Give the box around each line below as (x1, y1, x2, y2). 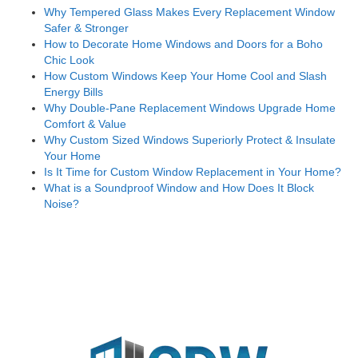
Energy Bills (44, 85, 103, 98)
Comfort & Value (44, 117, 126, 130)
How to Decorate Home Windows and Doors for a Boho (44, 37, 323, 50)
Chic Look (44, 53, 94, 66)
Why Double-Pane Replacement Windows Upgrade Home (44, 101, 336, 114)
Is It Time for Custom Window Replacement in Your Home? (44, 165, 341, 178)
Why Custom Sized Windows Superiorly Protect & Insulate (44, 133, 336, 146)
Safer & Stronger (44, 21, 129, 34)
